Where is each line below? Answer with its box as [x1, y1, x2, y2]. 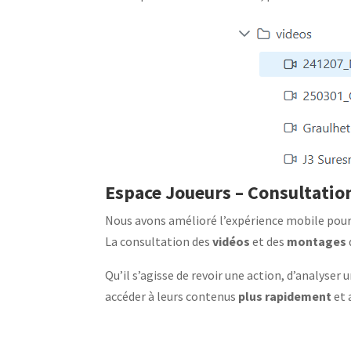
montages [287, 233, 347, 249]
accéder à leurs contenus [105, 288, 239, 304]
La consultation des [105, 233, 213, 249]
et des [250, 233, 288, 249]
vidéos [212, 233, 251, 249]
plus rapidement [238, 288, 332, 304]
